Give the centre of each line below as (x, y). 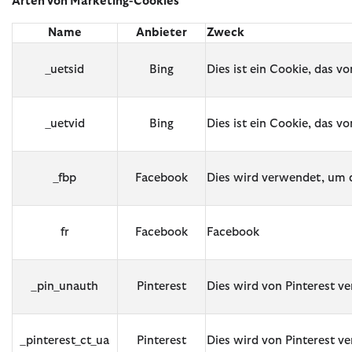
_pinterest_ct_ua (65, 340)
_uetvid (65, 123)
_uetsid (65, 69)
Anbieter (161, 32)
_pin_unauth (65, 286)
